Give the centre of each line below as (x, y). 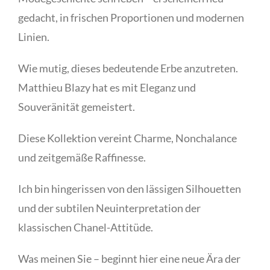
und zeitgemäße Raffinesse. (82, 157)
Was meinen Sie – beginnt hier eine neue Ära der (129, 258)
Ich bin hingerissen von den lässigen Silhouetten (130, 188)
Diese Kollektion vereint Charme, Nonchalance (127, 138)
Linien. (34, 36)
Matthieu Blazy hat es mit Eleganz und (107, 87)
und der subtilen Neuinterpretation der (109, 208)
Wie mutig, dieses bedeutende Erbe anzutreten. (128, 68)
